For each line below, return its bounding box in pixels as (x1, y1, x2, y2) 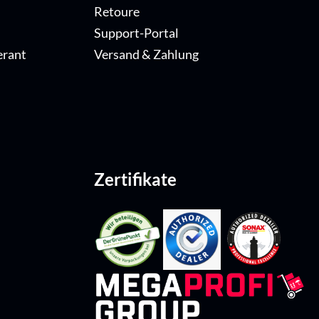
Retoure (94, 4, 140, 20)
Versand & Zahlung (94, 47, 199, 63)
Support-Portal (94, 26, 179, 41)
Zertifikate (94, 169, 177, 190)
